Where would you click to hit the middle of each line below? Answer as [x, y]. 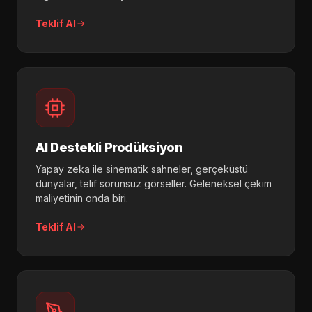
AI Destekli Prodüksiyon [109, 147]
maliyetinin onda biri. [82, 198]
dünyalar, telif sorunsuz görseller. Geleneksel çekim [154, 184]
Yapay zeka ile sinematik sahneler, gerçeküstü [142, 169]
